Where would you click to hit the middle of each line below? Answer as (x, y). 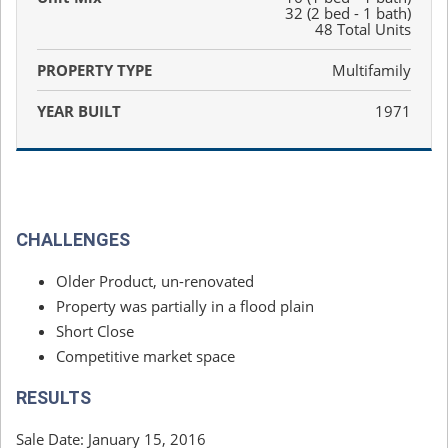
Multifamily (371, 70)
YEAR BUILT (79, 111)
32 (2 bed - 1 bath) (348, 13)
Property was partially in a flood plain (185, 306)
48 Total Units (363, 29)
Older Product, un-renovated (155, 281)
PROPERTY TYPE (94, 70)
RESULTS (53, 397)
